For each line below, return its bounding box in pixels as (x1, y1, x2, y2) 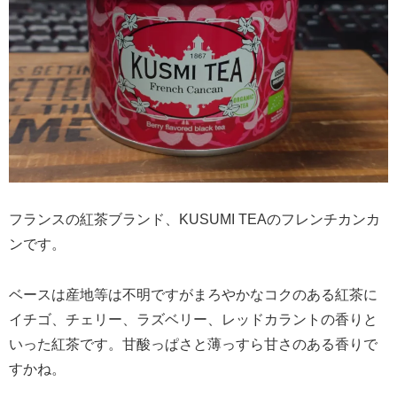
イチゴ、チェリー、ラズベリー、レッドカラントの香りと (9, 312, 378, 328)
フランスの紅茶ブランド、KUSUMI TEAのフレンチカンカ (9, 212, 380, 228)
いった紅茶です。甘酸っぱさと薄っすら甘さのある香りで (9, 337, 378, 353)
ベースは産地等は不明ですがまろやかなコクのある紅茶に (9, 287, 378, 303)
